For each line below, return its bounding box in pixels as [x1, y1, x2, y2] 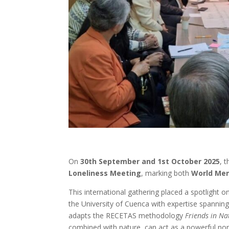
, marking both [141, 168, 192, 178]
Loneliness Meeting [68, 168, 142, 178]
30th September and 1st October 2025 [80, 156, 220, 166]
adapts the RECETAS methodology [68, 210, 186, 220]
